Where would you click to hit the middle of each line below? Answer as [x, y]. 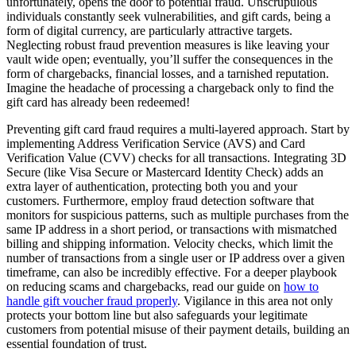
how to [301, 287]
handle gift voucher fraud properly [92, 301]
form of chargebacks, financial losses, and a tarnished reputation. [168, 74]
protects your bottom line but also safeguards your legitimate [157, 315]
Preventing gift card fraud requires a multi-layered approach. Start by [178, 130]
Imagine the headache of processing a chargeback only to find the [170, 88]
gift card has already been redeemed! [98, 103]
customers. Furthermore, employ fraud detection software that [160, 201]
